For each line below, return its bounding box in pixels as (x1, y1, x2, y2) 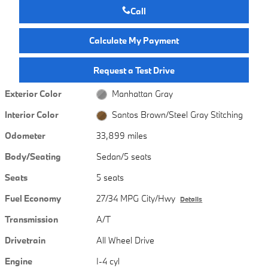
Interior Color (5, 108, 59, 120)
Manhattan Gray (111, 87, 173, 99)
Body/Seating (5, 151, 61, 162)
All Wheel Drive (96, 234, 155, 246)
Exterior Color (5, 87, 62, 99)
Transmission (5, 214, 58, 225)
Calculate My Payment (89, 34, 179, 46)
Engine (5, 255, 32, 267)
